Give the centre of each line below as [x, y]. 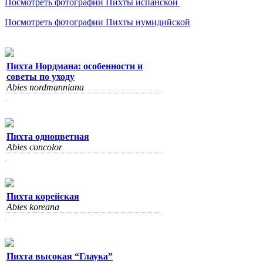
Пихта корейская [43, 196]
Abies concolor [34, 147]
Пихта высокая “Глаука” [60, 256]
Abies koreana [33, 207]
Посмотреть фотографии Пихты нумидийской [97, 22]
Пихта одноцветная [48, 136]
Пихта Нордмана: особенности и [75, 66]
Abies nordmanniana [45, 87]
